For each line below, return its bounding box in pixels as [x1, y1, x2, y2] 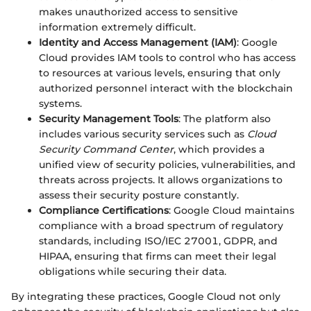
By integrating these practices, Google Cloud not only [11, 290, 280, 303]
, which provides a [174, 143, 264, 156]
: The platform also [178, 112, 271, 126]
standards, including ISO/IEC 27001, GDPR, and [39, 235, 278, 248]
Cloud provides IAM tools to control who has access [39, 51, 296, 65]
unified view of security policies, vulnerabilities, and [39, 158, 296, 171]
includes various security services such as [39, 128, 247, 141]
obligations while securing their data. [39, 265, 226, 278]
